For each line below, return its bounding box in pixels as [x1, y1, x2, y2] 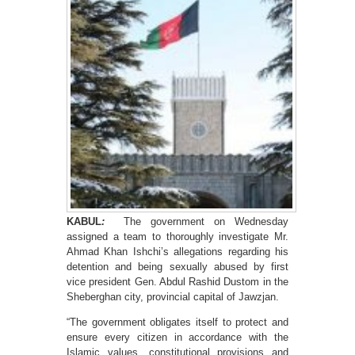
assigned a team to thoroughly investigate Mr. [67, 231, 288, 242]
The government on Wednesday [105, 216, 288, 227]
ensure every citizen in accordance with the [67, 331, 288, 343]
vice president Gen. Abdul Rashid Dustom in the [67, 276, 288, 288]
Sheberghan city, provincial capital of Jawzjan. [67, 291, 279, 303]
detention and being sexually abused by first [67, 261, 288, 273]
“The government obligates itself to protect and [67, 316, 288, 328]
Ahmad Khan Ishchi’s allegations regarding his [67, 246, 288, 258]
